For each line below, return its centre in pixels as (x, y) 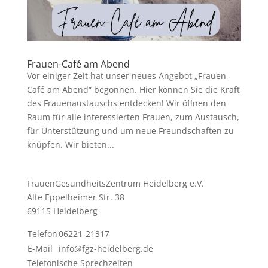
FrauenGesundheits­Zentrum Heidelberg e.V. (115, 184)
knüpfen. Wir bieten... (70, 145)
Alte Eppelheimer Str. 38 (75, 197)
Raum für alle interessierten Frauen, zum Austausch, (133, 117)
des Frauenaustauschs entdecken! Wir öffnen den (126, 103)
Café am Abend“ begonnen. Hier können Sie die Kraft (133, 90)
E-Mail (40, 249)
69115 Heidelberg (62, 211)
